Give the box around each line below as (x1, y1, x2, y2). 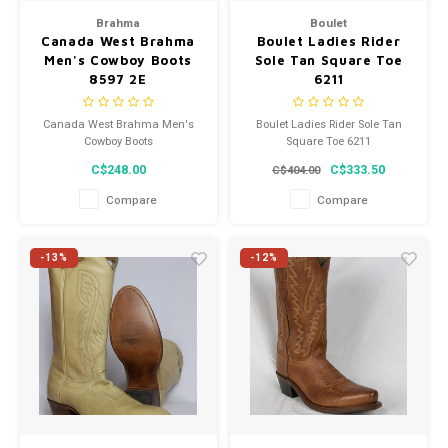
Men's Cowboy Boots (44, 51, 192, 68)
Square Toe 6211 (286, 133, 371, 151)
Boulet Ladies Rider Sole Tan (255, 116, 402, 134)
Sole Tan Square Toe (254, 51, 403, 68)
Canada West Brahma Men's (42, 116, 194, 134)
